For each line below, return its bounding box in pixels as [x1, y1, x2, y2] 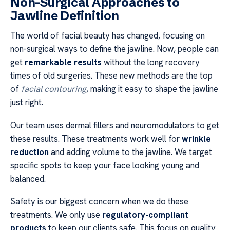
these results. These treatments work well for [10, 132, 182, 144]
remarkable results [25, 56, 102, 68]
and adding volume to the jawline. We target [49, 146, 212, 158]
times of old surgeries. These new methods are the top [10, 70, 213, 82]
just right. [10, 97, 43, 108]
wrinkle [182, 132, 211, 144]
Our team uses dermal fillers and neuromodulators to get [10, 119, 219, 131]
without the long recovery [102, 56, 200, 68]
